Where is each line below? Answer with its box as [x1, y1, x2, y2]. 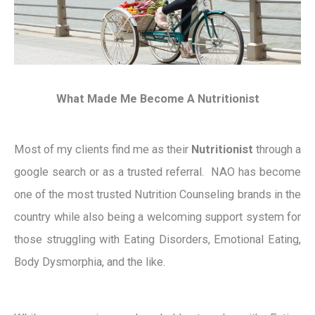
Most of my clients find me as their [14, 143, 191, 157]
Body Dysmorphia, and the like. [14, 255, 165, 269]
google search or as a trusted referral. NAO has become [14, 165, 301, 179]
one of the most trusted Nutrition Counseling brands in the [14, 188, 301, 202]
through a [253, 143, 301, 157]
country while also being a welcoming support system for [14, 210, 301, 224]
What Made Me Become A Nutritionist [56, 91, 259, 105]
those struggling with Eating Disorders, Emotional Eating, [14, 233, 301, 247]
